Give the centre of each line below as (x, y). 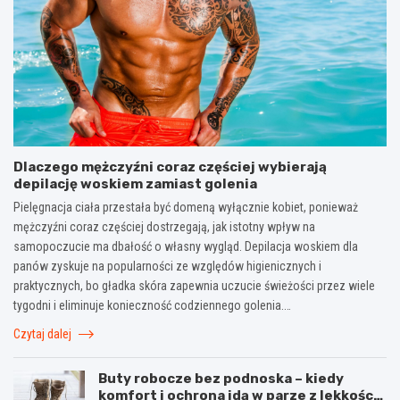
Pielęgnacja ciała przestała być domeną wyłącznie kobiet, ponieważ (186, 207)
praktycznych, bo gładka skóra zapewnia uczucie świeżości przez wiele (194, 285)
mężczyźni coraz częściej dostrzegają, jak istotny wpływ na (164, 226)
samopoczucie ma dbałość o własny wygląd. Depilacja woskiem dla (186, 246)
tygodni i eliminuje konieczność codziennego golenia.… (152, 305)
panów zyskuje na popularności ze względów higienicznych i (167, 266)
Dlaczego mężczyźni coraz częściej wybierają (170, 167)
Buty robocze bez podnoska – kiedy (221, 378)
